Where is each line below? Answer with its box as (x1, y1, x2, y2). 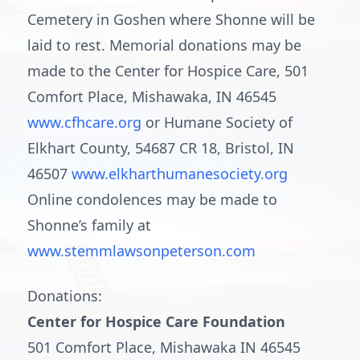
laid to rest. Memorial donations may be (27, 35, 301, 55)
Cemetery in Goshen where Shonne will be (27, 10, 315, 29)
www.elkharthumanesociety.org (72, 164, 288, 183)
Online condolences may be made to (27, 190, 277, 209)
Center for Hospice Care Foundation (27, 312, 285, 331)
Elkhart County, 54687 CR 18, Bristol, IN (27, 138, 294, 157)
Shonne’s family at (27, 215, 151, 235)
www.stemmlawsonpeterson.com (27, 241, 256, 260)
